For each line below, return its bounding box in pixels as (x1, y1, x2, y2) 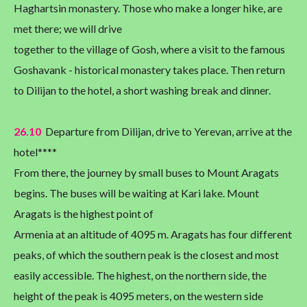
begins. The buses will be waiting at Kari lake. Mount (14, 186, 259, 200)
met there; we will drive (14, 22, 122, 36)
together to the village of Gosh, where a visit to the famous (14, 42, 285, 56)
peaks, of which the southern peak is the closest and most (14, 248, 279, 262)
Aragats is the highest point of (14, 207, 153, 221)
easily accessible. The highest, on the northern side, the (14, 269, 267, 282)
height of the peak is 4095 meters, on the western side (14, 289, 263, 303)
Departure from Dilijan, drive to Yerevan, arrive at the (41, 125, 292, 138)
